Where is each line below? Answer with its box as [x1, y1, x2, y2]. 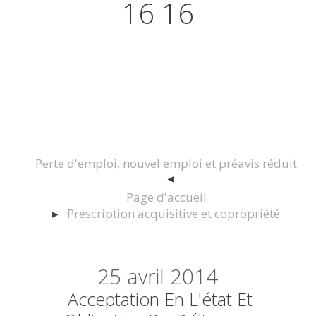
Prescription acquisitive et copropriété [67, 205, 281, 222]
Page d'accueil [126, 189, 207, 206]
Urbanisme [107, 88, 209, 117]
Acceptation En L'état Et [68, 287, 253, 312]
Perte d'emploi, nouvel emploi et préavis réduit [35, 155, 298, 172]
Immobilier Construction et [32, 60, 284, 89]
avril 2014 [127, 262, 219, 291]
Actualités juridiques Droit [38, 32, 278, 61]
